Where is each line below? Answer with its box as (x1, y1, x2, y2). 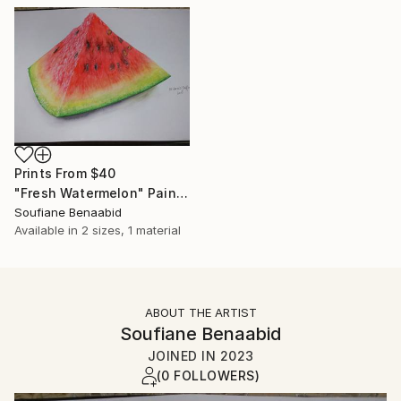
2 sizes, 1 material (81, 222, 181, 237)
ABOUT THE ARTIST (144, 304, 257, 320)
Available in (14, 222, 81, 237)
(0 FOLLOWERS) (156, 367, 260, 383)
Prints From (14, 165, 90, 181)
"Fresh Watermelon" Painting (175, 184, 188, 200)
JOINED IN (147, 347, 220, 363)
